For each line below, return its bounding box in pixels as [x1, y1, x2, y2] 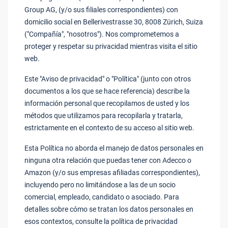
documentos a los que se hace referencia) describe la [24, 87, 190, 95]
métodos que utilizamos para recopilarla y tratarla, [24, 111, 183, 120]
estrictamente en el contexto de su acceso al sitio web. [24, 124, 194, 132]
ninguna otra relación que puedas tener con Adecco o [24, 156, 191, 164]
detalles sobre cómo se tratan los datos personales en [24, 205, 193, 213]
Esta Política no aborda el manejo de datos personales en [24, 144, 204, 152]
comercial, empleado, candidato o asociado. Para [24, 193, 179, 201]
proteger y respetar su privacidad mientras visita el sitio [24, 42, 197, 50]
